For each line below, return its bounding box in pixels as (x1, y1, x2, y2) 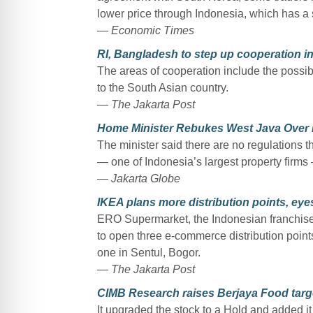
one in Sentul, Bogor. (96, 246, 201, 259)
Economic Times (110, 24, 194, 36)
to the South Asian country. (96, 81, 228, 94)
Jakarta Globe (110, 172, 180, 184)
